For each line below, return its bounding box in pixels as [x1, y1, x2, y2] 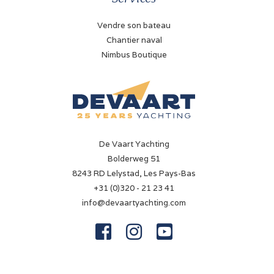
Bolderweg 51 [108, 154, 160, 165]
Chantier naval [106, 35, 162, 46]
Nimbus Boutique [101, 50, 167, 61]
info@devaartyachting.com [82, 198, 186, 209]
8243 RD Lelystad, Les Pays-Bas [72, 168, 196, 179]
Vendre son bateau [97, 20, 171, 31]
